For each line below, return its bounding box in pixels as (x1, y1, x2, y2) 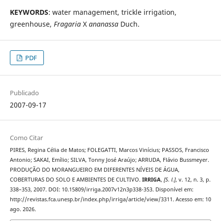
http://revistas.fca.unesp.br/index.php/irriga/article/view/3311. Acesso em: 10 (9, 196, 211, 203)
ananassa (88, 19, 118, 29)
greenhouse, (9, 19, 54, 29)
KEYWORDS (9, 7, 48, 17)
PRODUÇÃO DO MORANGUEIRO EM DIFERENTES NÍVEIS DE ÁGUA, (9, 166, 180, 174)
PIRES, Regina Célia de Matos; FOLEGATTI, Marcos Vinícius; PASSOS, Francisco (9, 147, 209, 154)
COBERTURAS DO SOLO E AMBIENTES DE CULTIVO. (9, 176, 142, 184)
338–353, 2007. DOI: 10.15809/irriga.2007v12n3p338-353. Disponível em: (9, 186, 193, 193)
